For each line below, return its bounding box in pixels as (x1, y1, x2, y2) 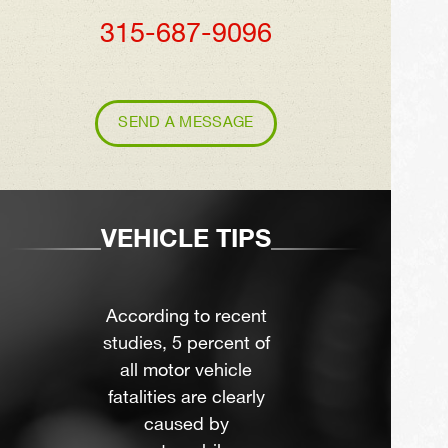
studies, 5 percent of (102, 335, 270, 352)
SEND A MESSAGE (118, 116, 254, 130)
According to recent (105, 308, 267, 325)
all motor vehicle (120, 362, 252, 379)
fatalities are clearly (107, 389, 265, 406)
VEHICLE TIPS (101, 223, 271, 253)
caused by (143, 416, 229, 433)
